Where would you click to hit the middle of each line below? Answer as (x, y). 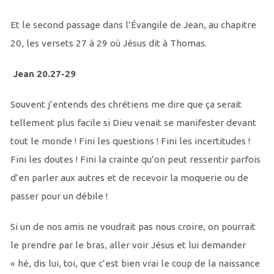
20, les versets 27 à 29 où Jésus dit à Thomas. (108, 43)
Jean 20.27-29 (43, 74)
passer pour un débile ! (59, 196)
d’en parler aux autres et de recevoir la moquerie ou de (129, 178)
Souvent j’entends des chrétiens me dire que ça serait (126, 105)
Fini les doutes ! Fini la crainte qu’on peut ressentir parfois (135, 160)
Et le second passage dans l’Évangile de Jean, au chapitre (133, 25)
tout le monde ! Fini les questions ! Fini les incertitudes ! (130, 141)
